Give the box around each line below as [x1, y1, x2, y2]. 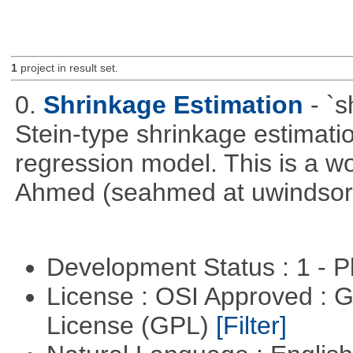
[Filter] [215, 311, 287, 340]
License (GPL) [46, 311, 216, 340]
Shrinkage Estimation [43, 90, 303, 119]
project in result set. [17, 62, 118, 75]
